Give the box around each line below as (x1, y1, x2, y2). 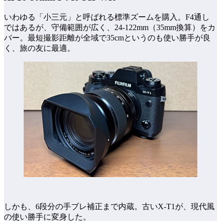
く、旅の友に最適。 (4, 43, 75, 52)
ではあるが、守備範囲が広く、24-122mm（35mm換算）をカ (4, 23, 216, 32)
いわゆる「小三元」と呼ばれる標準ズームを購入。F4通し (4, 12, 210, 21)
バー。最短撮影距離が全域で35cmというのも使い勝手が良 (4, 33, 211, 42)
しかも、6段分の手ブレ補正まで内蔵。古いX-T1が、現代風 (4, 202, 215, 211)
